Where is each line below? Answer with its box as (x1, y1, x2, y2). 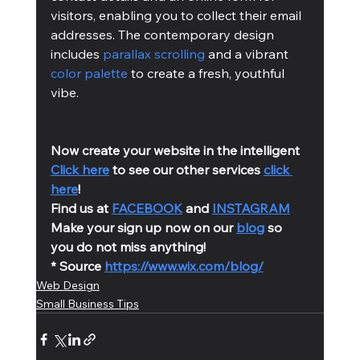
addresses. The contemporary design (50, 26, 277, 43)
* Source (50, 257, 104, 274)
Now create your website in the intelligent (50, 141, 303, 158)
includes (50, 45, 103, 62)
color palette (50, 64, 128, 81)
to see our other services (108, 161, 264, 178)
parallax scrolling (102, 45, 205, 62)
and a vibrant (204, 45, 292, 62)
